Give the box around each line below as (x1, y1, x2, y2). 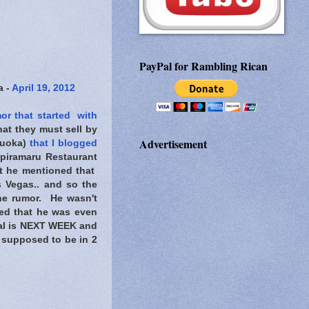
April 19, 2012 (11, 82, 75, 93)
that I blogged (30, 137, 97, 148)
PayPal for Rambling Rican (139, 58, 268, 74)
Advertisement (139, 136, 207, 152)
